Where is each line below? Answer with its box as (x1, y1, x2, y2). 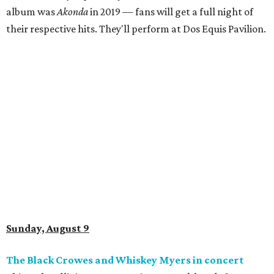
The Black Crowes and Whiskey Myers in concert (6, 254, 244, 267)
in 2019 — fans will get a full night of (88, 6, 253, 18)
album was (6, 6, 57, 18)
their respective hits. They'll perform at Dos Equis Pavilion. (6, 23, 266, 35)
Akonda (57, 6, 88, 18)
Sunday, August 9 (6, 222, 89, 235)
